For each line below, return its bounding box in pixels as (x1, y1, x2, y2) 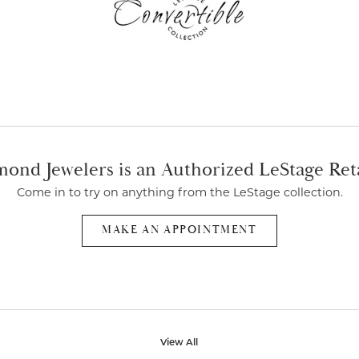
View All (160, 337, 198, 348)
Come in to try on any (16, 187, 143, 200)
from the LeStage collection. (174, 187, 343, 200)
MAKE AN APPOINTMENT (102, 223, 257, 238)
